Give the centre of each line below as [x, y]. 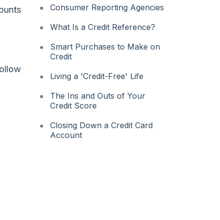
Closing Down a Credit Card [102, 125]
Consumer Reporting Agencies [107, 7]
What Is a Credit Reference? [103, 27]
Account [66, 135]
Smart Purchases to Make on [105, 46]
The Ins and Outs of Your [98, 96]
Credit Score [74, 105]
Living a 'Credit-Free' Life [97, 76]
